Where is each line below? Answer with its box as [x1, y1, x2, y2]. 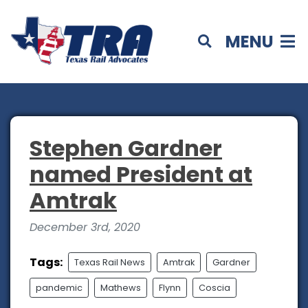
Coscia [199, 282, 230, 294]
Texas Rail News [74, 256, 145, 269]
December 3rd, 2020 [30, 219, 140, 236]
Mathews [100, 282, 141, 294]
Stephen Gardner [30, 133, 222, 164]
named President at [30, 159, 252, 190]
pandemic [36, 282, 82, 294]
